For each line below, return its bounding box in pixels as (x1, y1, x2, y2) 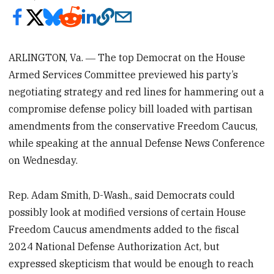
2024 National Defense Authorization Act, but (9, 240, 220, 253)
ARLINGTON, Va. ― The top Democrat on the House (9, 51, 246, 64)
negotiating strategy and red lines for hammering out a (9, 85, 265, 98)
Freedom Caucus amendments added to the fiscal (9, 223, 240, 235)
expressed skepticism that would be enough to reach (9, 257, 254, 270)
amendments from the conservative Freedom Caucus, (9, 119, 258, 132)
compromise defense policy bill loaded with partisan (9, 102, 253, 115)
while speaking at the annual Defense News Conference (9, 136, 265, 149)
